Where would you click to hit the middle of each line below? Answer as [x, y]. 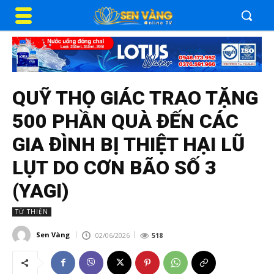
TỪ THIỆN [32, 211]
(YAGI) [41, 191]
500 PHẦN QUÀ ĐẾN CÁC [125, 121]
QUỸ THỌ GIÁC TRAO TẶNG [135, 98]
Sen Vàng [53, 235]
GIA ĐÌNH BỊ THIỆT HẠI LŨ [128, 144]
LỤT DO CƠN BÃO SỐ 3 [114, 167]
